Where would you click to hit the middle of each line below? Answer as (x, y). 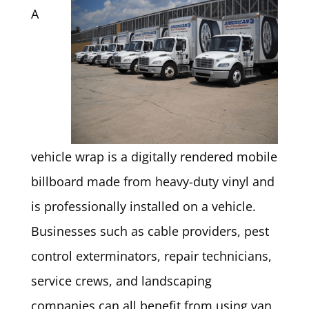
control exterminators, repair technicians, (151, 256)
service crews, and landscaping (121, 281)
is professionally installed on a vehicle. (143, 206)
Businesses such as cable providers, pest (150, 231)
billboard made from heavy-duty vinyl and (152, 181)
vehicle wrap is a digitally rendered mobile (154, 157)
